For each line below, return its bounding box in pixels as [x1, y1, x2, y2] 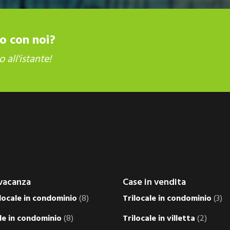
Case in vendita [123, 175, 186, 190]
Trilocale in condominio [123, 192, 212, 206]
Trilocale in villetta [123, 212, 195, 226]
